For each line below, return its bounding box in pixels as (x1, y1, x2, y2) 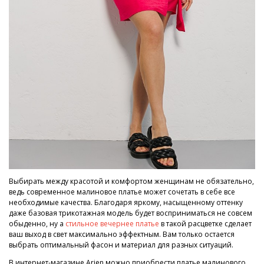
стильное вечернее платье (65, 218, 159, 229)
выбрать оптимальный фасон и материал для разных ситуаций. (9, 239, 233, 250)
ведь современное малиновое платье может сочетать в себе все (9, 186, 235, 197)
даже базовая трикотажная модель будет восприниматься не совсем (9, 207, 252, 218)
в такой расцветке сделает (159, 218, 252, 229)
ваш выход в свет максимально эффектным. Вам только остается (9, 229, 235, 239)
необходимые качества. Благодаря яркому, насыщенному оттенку (9, 197, 243, 207)
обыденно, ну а (9, 218, 65, 229)
